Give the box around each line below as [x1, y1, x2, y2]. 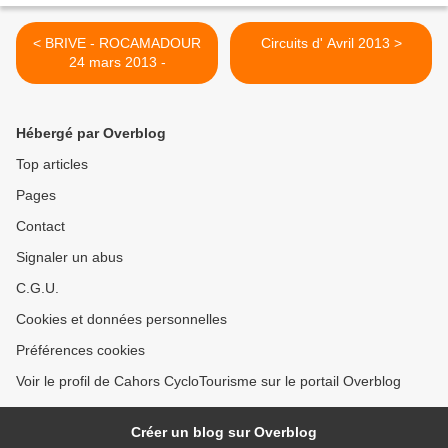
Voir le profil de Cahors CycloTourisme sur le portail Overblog [16, 373, 401, 389]
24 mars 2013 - [68, 54, 166, 70]
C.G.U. [16, 280, 59, 296]
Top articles [16, 156, 88, 172]
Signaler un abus [16, 249, 123, 265]
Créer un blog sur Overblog [131, 424, 317, 440]
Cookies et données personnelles [16, 311, 227, 327]
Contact [16, 218, 65, 234]
